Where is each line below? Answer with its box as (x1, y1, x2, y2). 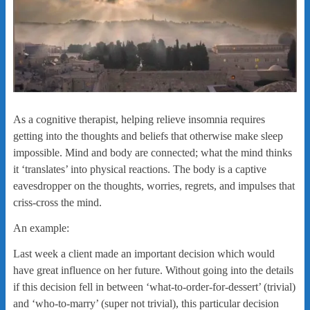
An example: (12, 221, 69, 234)
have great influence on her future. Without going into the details (12, 264, 293, 276)
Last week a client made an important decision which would (12, 247, 275, 259)
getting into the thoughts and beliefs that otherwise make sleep (12, 129, 283, 142)
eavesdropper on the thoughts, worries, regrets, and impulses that (12, 179, 295, 192)
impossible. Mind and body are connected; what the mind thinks (12, 146, 292, 158)
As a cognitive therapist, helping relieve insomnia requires (12, 113, 265, 125)
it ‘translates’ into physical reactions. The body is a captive (12, 163, 266, 175)
